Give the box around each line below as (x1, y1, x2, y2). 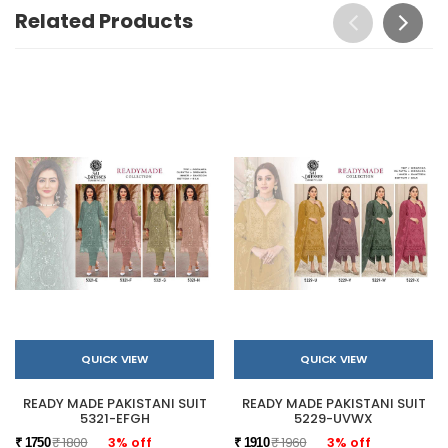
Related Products (15, 6, 193, 35)
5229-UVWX (294, 408, 373, 428)
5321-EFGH (79, 408, 150, 428)
